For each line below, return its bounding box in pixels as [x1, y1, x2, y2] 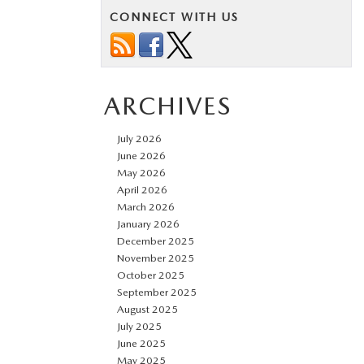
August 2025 [117, 303, 178, 315]
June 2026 [117, 149, 166, 162]
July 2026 [117, 132, 162, 145]
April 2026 [117, 184, 167, 196]
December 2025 [117, 235, 194, 247]
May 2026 [117, 167, 166, 179]
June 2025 [117, 337, 166, 349]
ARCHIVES [104, 91, 232, 120]
